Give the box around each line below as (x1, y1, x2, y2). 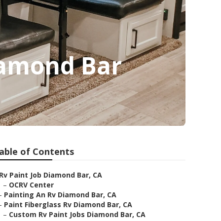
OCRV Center (9, 180, 54, 189)
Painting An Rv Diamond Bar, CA (4, 190, 116, 199)
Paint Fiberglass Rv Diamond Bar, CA (4, 200, 132, 209)
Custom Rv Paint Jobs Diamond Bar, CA (9, 210, 146, 219)
